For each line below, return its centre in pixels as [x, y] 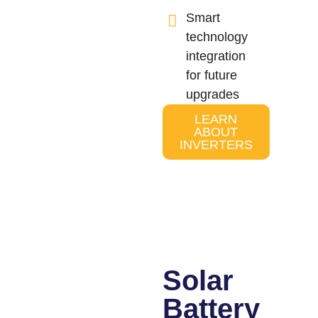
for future [212, 76]
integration [216, 56]
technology [217, 37]
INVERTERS [216, 145]
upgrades [213, 95]
